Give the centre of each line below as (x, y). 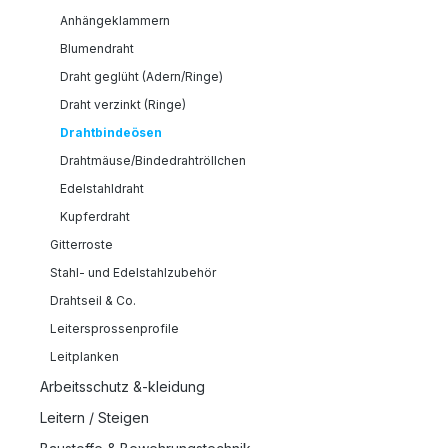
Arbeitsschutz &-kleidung (122, 386)
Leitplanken (84, 356)
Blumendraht (97, 48)
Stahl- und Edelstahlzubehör (133, 272)
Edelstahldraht (102, 188)
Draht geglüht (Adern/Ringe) (141, 76)
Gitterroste (81, 244)
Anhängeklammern (115, 20)
